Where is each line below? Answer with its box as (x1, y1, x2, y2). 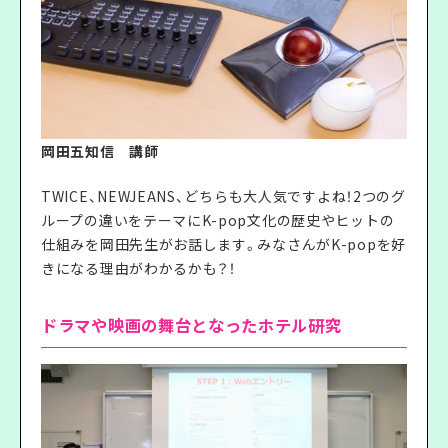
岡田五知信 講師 (41, 140, 159, 161)
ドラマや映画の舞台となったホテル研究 (41, 312, 342, 337)
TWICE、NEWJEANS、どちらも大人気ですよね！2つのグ (41, 185, 406, 206)
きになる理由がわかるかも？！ (41, 257, 236, 278)
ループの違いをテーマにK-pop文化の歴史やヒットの (41, 209, 395, 230)
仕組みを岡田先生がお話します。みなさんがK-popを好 (41, 233, 406, 254)
